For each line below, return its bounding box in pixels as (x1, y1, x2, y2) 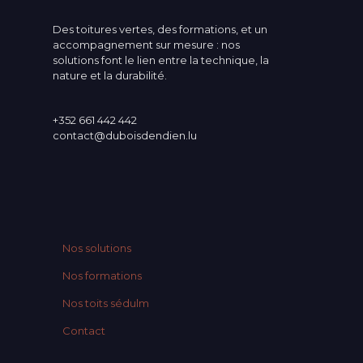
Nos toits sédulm (62, 297, 149, 310)
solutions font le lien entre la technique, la (53, 53, 269, 66)
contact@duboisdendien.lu (53, 129, 197, 142)
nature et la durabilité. (53, 69, 167, 82)
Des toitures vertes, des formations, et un (53, 23, 267, 36)
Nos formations (62, 269, 142, 282)
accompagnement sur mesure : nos (53, 38, 240, 51)
